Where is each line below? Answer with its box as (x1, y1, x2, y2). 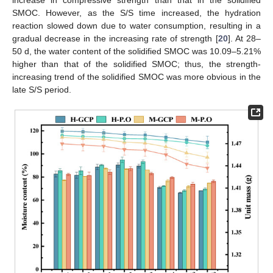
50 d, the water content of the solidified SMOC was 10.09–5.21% (12, 46, 261, 56)
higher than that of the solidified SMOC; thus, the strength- (12, 58, 261, 69)
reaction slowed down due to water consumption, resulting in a (12, 20, 261, 30)
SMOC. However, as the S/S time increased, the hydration (12, 7, 261, 18)
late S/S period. (12, 84, 71, 94)
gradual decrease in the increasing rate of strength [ (12, 33, 218, 43)
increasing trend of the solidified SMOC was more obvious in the (12, 71, 261, 82)
